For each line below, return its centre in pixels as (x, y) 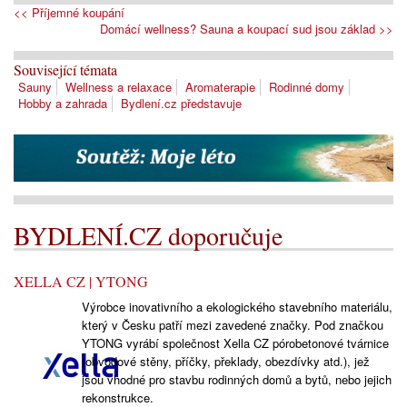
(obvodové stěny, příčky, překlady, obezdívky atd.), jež (225, 361)
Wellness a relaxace (119, 87)
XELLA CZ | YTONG (81, 281)
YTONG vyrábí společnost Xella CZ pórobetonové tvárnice (235, 342)
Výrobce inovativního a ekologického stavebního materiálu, (237, 306)
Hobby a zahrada (63, 104)
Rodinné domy (307, 87)
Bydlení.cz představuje (181, 104)
